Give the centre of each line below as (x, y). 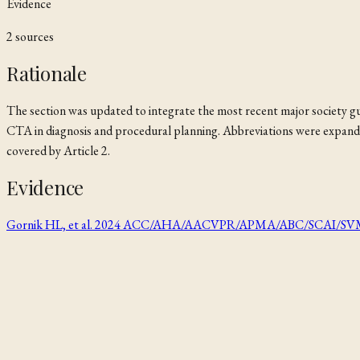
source (31, 36)
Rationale (47, 73)
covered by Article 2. (58, 150)
